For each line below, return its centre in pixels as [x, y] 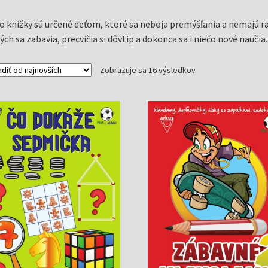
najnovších [213, 95]
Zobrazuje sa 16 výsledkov [147, 70]
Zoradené [212, 69]
